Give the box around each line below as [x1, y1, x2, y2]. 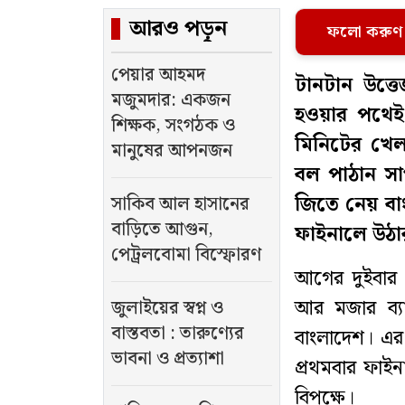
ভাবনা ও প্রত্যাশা [111, 344, 224, 374]
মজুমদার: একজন [111, 86, 231, 116]
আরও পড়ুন [129, 12, 227, 47]
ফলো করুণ [327, 19, 403, 46]
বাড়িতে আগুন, [111, 215, 213, 245]
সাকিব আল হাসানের [111, 190, 250, 220]
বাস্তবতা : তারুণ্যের [111, 319, 244, 349]
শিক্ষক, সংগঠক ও [111, 111, 235, 141]
